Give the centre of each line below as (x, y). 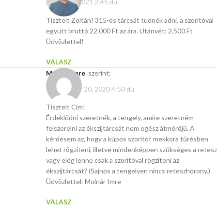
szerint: (100, 73)
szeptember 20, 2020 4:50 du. (91, 89)
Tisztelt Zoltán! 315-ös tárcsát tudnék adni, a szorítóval (130, 20)
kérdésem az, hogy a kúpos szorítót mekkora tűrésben (127, 139)
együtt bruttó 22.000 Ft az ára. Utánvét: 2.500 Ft (119, 31)
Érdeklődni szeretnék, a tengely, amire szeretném (120, 118)
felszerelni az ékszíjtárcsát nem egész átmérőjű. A (120, 128)
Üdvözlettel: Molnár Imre (84, 182)
